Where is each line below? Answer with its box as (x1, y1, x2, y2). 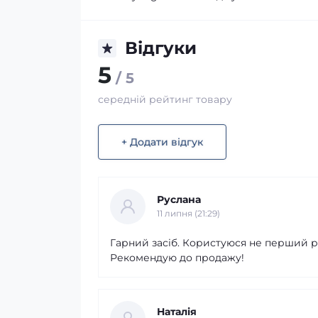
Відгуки (125, 38, 197, 58)
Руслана (157, 193, 201, 206)
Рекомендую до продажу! (110, 251, 244, 264)
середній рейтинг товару (98, 93, 232, 106)
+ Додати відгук (121, 135, 203, 148)
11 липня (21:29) (157, 208, 220, 219)
